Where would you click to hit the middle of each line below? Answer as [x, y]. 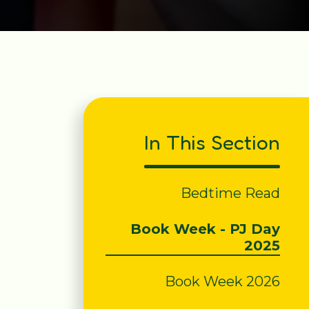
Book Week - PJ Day [206, 229]
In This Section [212, 142]
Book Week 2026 [223, 281]
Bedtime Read [231, 193]
